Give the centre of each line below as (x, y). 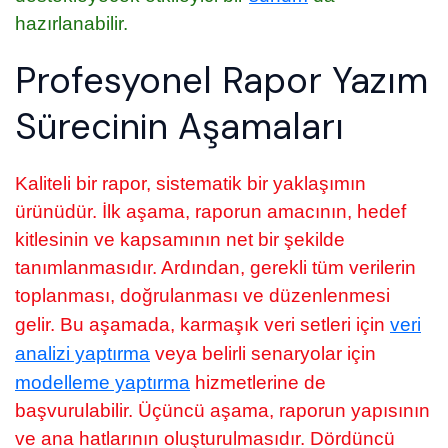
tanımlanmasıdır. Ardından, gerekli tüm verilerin (215, 267)
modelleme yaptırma (102, 382)
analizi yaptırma (82, 353)
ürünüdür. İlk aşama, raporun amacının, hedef (210, 211)
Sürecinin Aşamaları (179, 126)
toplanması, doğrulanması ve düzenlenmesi (202, 295)
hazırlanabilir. (71, 23)
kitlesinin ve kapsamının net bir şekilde (180, 239)
